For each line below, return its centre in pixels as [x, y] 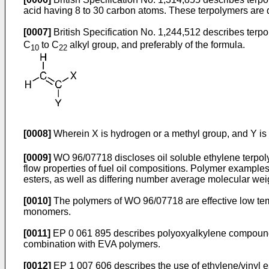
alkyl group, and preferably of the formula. [156, 45]
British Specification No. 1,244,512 [127, 32]
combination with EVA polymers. [92, 244]
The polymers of [88, 201]
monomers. [47, 211]
